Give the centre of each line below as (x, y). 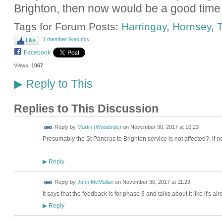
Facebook (37, 52)
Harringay (144, 27)
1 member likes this (66, 39)
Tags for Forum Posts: (67, 27)
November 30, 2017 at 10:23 (164, 127)
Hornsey (192, 27)
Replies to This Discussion (86, 109)
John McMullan (95, 182)
